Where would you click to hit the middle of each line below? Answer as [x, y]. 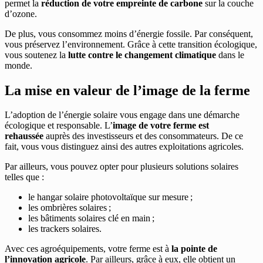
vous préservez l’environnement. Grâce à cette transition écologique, [131, 44]
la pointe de [194, 249]
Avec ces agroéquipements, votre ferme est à [88, 249]
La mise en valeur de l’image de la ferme [127, 90]
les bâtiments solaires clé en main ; [91, 218]
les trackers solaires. [65, 229]
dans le [230, 55]
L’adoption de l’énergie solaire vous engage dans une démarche [122, 115]
